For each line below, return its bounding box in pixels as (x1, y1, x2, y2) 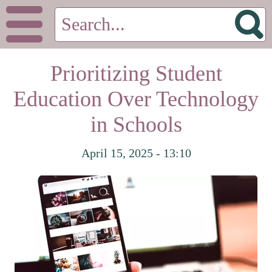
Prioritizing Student (50, 61, 222, 86)
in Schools (90, 112, 182, 137)
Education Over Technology (13, 87, 259, 111)
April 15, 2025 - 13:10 (81, 146, 191, 160)
